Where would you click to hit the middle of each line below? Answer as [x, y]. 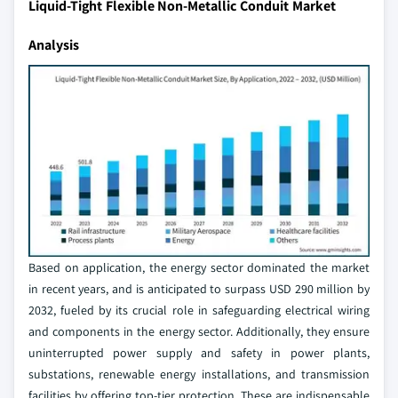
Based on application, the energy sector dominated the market [199, 267]
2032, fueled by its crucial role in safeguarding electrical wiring [199, 310]
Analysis [54, 44]
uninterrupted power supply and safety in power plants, [199, 352]
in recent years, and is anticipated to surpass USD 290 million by [199, 288]
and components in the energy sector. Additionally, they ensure [199, 331]
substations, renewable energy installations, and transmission [199, 374]
